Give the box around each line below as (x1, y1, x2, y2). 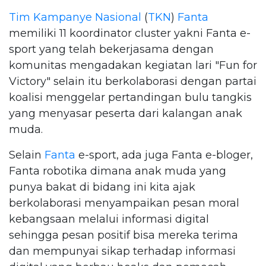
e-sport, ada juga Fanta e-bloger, (75, 148, 253, 161)
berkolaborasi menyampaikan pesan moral (9, 196, 239, 210)
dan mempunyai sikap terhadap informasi (9, 244, 236, 258)
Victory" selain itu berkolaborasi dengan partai (9, 74, 256, 88)
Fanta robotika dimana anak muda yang (9, 164, 226, 178)
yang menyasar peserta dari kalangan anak (9, 106, 242, 120)
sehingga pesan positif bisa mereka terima (9, 228, 238, 242)
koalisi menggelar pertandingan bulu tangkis (9, 90, 252, 104)
